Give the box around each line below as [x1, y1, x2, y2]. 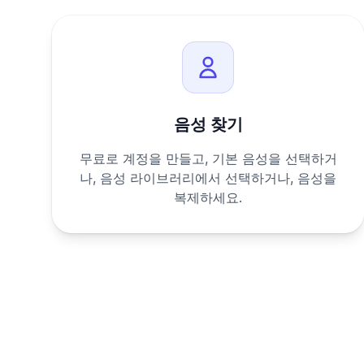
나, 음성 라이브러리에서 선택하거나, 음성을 [80, 170, 336, 186]
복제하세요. [174, 189, 242, 206]
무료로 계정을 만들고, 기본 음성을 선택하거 [79, 150, 337, 167]
